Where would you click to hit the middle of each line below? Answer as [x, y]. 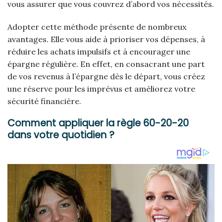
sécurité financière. [44, 101]
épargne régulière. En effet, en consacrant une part [106, 64]
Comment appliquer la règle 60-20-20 [98, 123]
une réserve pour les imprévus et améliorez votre [101, 88]
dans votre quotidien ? [61, 135]
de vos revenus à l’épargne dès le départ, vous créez [106, 76]
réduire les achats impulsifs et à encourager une [99, 51]
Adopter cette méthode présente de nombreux [97, 27]
